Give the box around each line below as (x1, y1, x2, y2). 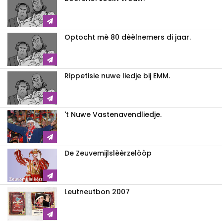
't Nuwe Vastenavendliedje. (64, 109, 162, 119)
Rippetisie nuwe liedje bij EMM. (64, 70, 170, 81)
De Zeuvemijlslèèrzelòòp (64, 148, 152, 158)
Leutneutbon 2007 (64, 186, 130, 197)
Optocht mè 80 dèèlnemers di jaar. (64, 32, 191, 42)
